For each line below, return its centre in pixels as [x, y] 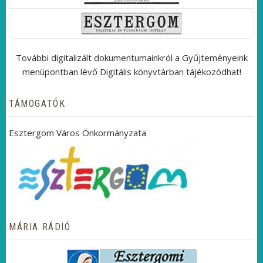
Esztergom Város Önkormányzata [77, 133]
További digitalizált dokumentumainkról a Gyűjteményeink [131, 58]
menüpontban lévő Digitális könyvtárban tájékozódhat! [131, 72]
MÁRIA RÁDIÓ [40, 227]
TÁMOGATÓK [37, 104]
